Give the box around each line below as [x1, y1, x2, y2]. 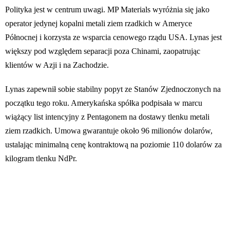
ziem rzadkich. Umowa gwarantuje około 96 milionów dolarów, [5, 126, 213, 136]
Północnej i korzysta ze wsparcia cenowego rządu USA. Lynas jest [5, 33, 222, 42]
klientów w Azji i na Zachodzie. [5, 61, 109, 70]
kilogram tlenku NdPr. [5, 154, 77, 163]
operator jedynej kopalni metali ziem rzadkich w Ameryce [5, 19, 192, 28]
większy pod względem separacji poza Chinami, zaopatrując [5, 47, 200, 56]
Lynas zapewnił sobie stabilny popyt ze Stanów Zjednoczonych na [5, 85, 221, 94]
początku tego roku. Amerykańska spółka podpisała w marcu [5, 99, 202, 108]
